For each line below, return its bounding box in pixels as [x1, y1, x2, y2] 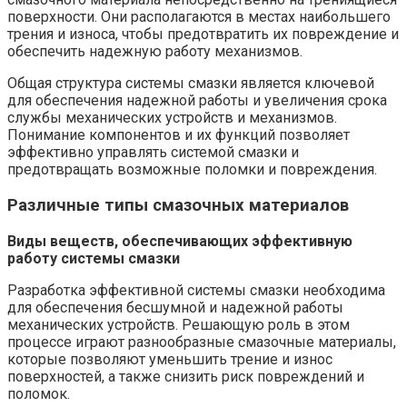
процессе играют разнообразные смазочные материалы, [7, 333, 396, 351]
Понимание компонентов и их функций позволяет [7, 126, 350, 144]
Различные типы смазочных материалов [7, 194, 349, 215]
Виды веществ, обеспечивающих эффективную [7, 232, 352, 250]
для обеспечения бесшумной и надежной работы [7, 298, 343, 316]
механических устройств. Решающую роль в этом [7, 315, 350, 333]
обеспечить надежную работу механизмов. [7, 43, 303, 61]
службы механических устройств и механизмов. [7, 109, 337, 127]
